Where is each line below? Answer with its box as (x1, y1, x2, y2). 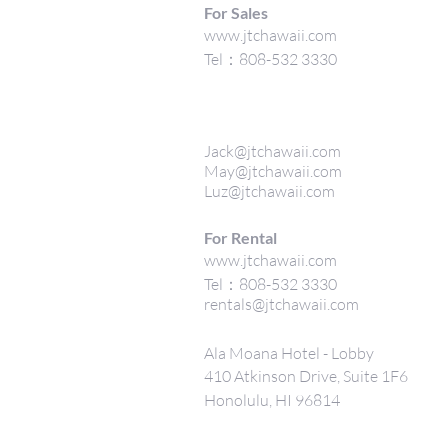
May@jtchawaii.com (204, 161, 342, 181)
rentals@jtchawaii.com (204, 294, 359, 314)
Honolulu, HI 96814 (204, 390, 340, 410)
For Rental (204, 228, 277, 247)
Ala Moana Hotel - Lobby (204, 343, 374, 363)
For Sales (204, 3, 271, 22)
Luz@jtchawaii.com (204, 181, 335, 201)
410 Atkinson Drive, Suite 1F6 (204, 366, 408, 386)
